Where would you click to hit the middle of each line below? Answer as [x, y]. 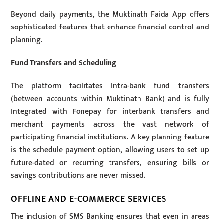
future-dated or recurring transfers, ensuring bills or [110, 163]
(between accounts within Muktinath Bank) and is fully [110, 99]
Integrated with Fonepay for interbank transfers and [110, 111]
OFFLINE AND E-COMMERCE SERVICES [89, 199]
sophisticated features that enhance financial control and [110, 27]
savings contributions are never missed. [78, 175]
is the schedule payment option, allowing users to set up [110, 150]
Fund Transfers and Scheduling [64, 63]
